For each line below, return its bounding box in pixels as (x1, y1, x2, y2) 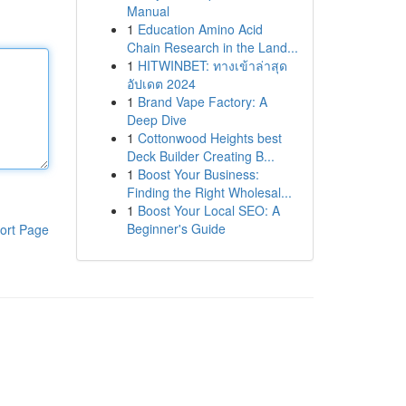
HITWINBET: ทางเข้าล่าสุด (137, 56, 287, 74)
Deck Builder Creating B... (126, 147, 275, 165)
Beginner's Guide (126, 219, 226, 237)
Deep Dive (126, 111, 187, 129)
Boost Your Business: (137, 165, 259, 183)
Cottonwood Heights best (137, 129, 282, 147)
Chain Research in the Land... (126, 38, 298, 56)
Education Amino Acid (137, 20, 263, 38)
